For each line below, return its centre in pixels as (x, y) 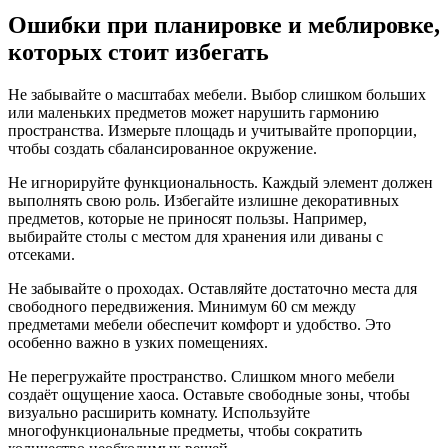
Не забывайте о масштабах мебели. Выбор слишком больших (217, 94)
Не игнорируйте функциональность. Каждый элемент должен (220, 182)
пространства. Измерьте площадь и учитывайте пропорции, (212, 130)
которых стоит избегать (138, 51)
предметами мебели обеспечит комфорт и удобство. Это (199, 324)
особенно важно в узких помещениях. (138, 342)
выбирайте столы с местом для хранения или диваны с (195, 236)
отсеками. (41, 254)
